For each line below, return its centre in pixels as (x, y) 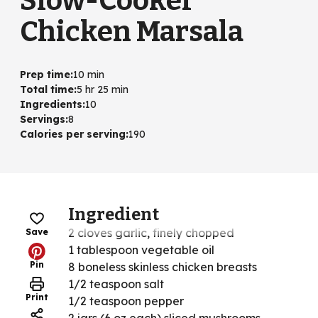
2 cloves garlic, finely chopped (151, 233)
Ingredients (51, 105)
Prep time (45, 75)
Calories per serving (73, 135)
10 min (89, 75)
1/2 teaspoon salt (116, 284)
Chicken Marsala (132, 32)
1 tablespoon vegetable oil (141, 250)
